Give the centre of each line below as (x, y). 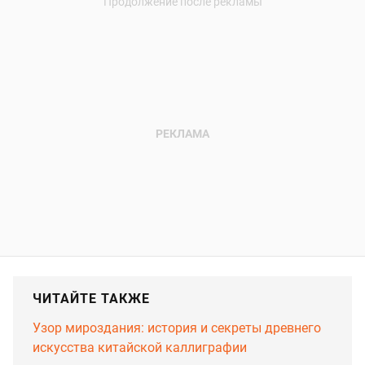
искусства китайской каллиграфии (140, 348)
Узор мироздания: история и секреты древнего (177, 328)
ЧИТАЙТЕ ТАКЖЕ (91, 299)
